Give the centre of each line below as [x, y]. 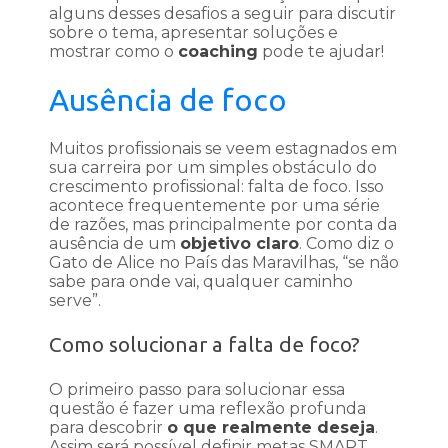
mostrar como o [113, 52]
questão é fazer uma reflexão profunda [207, 409]
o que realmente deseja [271, 428]
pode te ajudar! [321, 52]
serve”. [75, 301]
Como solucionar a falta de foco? [204, 345]
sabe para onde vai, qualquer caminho [201, 282]
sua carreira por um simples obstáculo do [213, 168]
